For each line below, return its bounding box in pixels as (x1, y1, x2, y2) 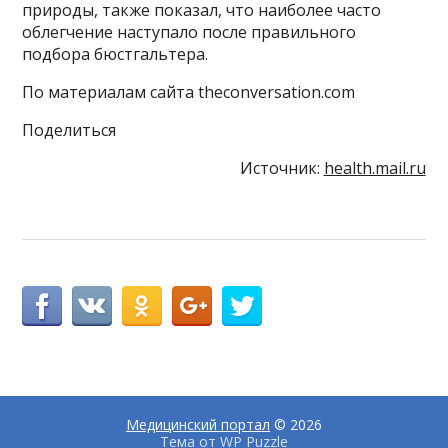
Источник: (239, 156, 324, 179)
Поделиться (22, 118, 117, 141)
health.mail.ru (323, 156, 426, 179)
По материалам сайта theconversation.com (22, 80, 356, 103)
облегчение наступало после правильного (22, 20, 357, 43)
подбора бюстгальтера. (22, 42, 209, 65)
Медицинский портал (126, 414, 270, 434)
